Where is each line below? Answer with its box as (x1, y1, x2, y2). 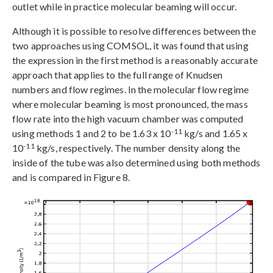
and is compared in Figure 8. (12, 171, 130, 183)
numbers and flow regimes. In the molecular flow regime (12, 83, 249, 96)
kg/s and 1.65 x (182, 127, 248, 140)
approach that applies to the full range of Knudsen (12, 69, 223, 81)
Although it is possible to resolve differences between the (12, 25, 256, 37)
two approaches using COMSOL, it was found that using (12, 40, 249, 52)
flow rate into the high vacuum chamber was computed (12, 113, 244, 125)
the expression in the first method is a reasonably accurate (12, 54, 258, 66)
